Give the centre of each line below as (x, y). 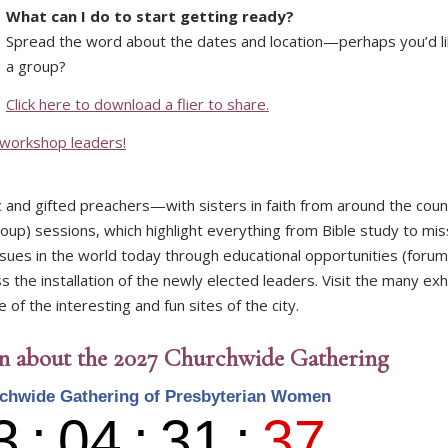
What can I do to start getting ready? (149, 16)
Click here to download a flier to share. (137, 104)
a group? (35, 66)
